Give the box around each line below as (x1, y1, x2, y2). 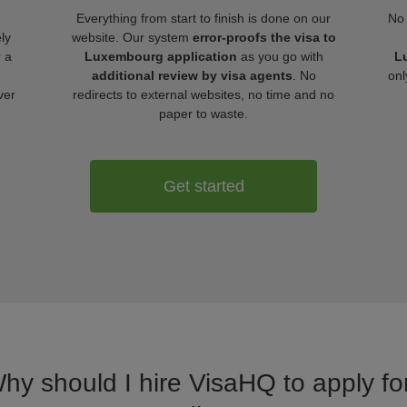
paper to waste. (159, 106, 248, 121)
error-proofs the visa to (192, 30, 336, 45)
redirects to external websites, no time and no (73, 87, 334, 102)
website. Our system (71, 30, 193, 45)
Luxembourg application (84, 49, 237, 64)
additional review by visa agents (91, 68, 293, 83)
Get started (163, 176, 244, 195)
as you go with (236, 49, 323, 64)
